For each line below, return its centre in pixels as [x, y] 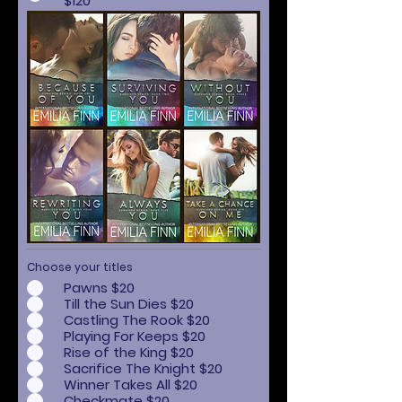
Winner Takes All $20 [131, 385]
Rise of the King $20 [129, 352]
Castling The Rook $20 [137, 320]
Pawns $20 [99, 288]
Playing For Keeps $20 [135, 336]
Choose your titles [80, 267]
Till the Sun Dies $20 [129, 304]
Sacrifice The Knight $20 [143, 368]
